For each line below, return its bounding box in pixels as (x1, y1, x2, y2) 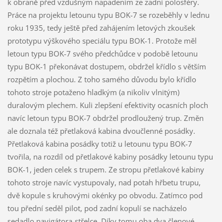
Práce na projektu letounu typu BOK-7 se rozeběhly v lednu (7, 10, 210, 20)
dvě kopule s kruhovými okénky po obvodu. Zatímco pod (7, 190, 203, 201)
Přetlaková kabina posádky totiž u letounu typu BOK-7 (7, 139, 192, 149)
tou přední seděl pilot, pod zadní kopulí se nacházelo (7, 203, 187, 214)
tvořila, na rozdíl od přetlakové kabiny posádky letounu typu (7, 152, 213, 162)
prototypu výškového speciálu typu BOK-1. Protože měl (7, 36, 197, 46)
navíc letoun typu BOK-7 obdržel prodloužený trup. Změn (7, 113, 204, 123)
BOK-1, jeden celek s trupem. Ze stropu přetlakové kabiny (7, 165, 204, 175)
